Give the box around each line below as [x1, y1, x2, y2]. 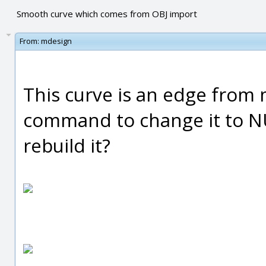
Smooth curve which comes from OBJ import [16, 8, 197, 20]
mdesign [41, 36, 72, 46]
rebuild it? [23, 132, 110, 158]
